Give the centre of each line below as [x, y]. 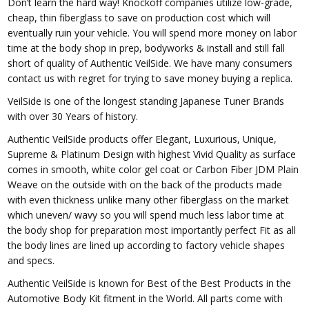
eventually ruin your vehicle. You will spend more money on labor [152, 32]
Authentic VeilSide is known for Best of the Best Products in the [150, 283]
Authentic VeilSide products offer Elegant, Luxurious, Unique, [142, 139]
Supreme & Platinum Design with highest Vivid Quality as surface [152, 154]
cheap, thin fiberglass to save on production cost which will [139, 17]
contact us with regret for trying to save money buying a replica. [150, 78]
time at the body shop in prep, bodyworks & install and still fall [147, 48]
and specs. [31, 260]
